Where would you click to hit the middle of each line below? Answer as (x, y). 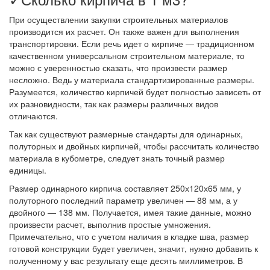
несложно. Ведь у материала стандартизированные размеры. (132, 80)
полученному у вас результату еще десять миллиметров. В (126, 260)
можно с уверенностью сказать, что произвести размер (118, 67)
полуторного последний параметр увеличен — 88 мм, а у (123, 200)
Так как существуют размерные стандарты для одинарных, (126, 134)
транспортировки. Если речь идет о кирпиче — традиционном (132, 43)
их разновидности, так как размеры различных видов (114, 104)
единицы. (28, 170)
